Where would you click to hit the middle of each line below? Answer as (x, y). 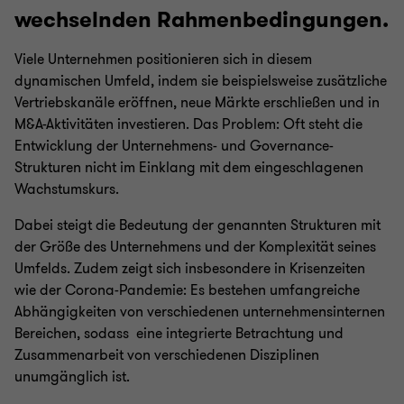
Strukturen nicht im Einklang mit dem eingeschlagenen (189, 168)
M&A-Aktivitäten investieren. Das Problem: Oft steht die (188, 124)
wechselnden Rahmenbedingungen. (202, 20)
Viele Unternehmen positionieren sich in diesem (163, 60)
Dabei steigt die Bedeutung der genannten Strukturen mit (197, 225)
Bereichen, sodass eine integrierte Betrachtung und (179, 334)
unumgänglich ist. (72, 377)
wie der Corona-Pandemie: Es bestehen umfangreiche (187, 290)
